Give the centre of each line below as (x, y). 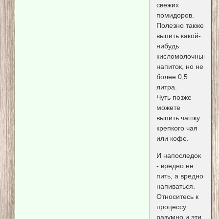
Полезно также (180, 26)
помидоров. (175, 15)
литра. (166, 87)
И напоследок (178, 156)
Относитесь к (177, 197)
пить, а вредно (180, 176)
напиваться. (175, 186)
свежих (167, 5)
